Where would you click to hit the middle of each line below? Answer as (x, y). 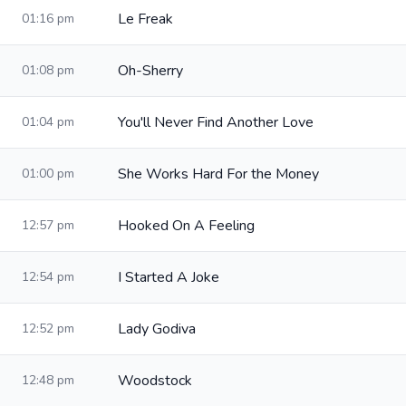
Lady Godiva (157, 329)
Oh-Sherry (150, 71)
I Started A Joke (169, 277)
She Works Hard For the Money (218, 174)
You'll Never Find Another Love (216, 122)
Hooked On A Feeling (186, 226)
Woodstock (155, 381)
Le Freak (145, 19)
